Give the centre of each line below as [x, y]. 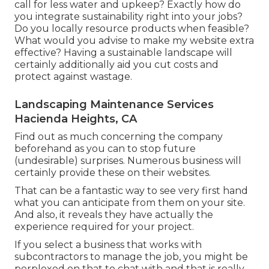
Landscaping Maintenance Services [114, 104]
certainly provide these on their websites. [113, 172]
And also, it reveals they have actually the [114, 214]
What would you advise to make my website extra [134, 40]
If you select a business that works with [108, 244]
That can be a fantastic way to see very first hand [131, 190]
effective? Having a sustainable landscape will [123, 52]
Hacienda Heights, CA [76, 119]
